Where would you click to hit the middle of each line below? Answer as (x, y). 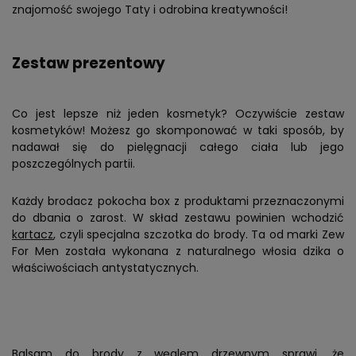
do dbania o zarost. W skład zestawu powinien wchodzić (178, 218)
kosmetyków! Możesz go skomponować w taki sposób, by (178, 131)
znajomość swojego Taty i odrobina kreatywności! (150, 10)
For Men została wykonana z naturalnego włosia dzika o (178, 252)
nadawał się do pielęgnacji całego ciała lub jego (178, 147)
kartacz (33, 235)
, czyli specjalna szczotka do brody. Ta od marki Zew (199, 235)
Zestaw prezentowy (89, 64)
